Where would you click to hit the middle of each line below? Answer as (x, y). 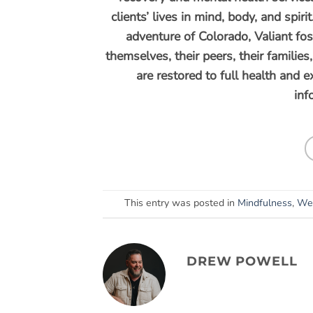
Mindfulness (264, 203)
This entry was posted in (181, 203)
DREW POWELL (242, 261)
